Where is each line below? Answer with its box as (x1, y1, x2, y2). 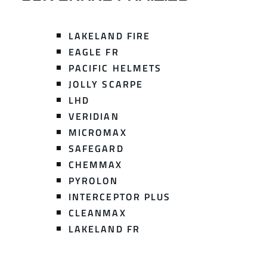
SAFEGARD (69, 141, 124, 156)
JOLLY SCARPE (69, 77, 143, 92)
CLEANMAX (69, 206, 126, 221)
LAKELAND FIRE (69, 29, 151, 44)
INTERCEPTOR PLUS (69, 190, 171, 204)
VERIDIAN (69, 109, 119, 124)
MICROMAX (69, 125, 127, 140)
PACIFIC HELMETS (69, 61, 162, 76)
